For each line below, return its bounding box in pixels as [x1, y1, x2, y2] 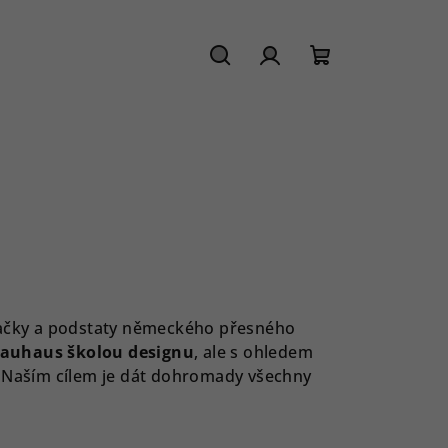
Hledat [218, 69, 283, 97]
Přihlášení [268, 69, 360, 97]
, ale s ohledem [194, 341, 314, 363]
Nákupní [318, 69, 400, 97]
